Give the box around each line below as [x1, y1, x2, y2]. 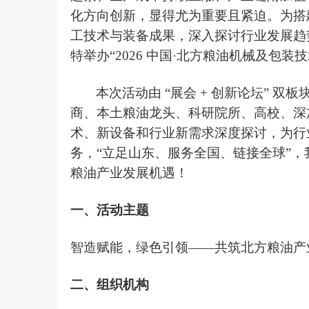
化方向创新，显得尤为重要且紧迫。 [70, 8, 280, 23]
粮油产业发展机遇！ [70, 166, 188, 180]
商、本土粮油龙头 [70, 106, 175, 120]
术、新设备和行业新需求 [70, 126, 215, 140]
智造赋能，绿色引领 [70, 240, 188, 255]
